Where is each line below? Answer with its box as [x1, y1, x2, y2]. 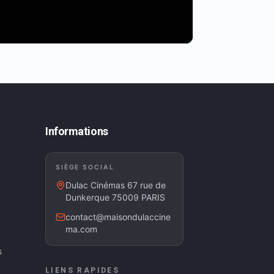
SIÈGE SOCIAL [56, 163, 114, 171]
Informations [45, 125, 108, 138]
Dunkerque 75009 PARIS [65, 192, 165, 202]
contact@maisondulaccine [65, 212, 171, 222]
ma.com [65, 224, 97, 234]
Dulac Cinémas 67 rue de [65, 180, 166, 190]
